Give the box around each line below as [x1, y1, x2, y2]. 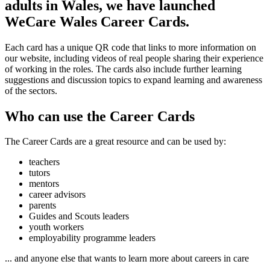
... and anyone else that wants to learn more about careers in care [5, 253, 249, 264]
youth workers [29, 222, 84, 233]
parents [29, 200, 56, 211]
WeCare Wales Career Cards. [5, 13, 189, 30]
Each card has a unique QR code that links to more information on [5, 42, 256, 52]
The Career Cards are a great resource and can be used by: [5, 136, 226, 147]
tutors [29, 168, 50, 178]
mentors [29, 178, 59, 189]
